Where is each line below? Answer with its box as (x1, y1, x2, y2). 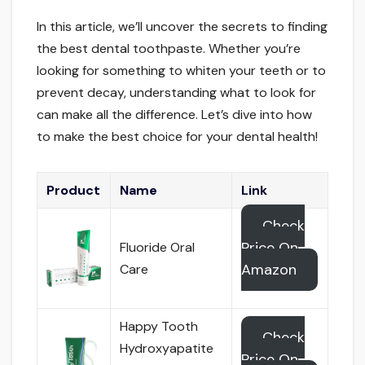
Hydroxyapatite (120, 339, 214, 357)
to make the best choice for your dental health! (37, 127, 318, 145)
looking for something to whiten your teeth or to (37, 61, 326, 79)
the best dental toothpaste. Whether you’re (37, 39, 301, 57)
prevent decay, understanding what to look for (37, 83, 316, 101)
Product (46, 181, 101, 199)
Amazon (241, 259, 297, 279)
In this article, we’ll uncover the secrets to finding (37, 17, 328, 35)
